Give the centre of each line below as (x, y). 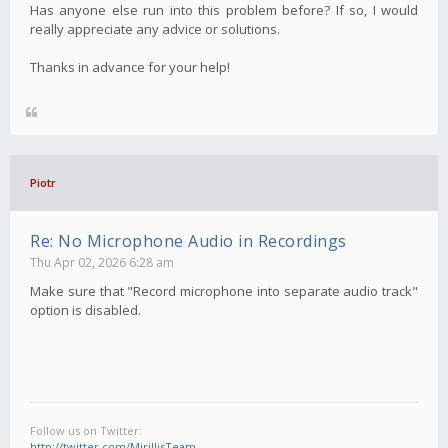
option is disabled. (85, 309)
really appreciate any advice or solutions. (155, 28)
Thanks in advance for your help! (130, 66)
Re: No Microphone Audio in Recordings (188, 240)
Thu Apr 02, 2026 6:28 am (102, 262)
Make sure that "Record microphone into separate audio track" (224, 290)
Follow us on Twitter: (86, 430)
